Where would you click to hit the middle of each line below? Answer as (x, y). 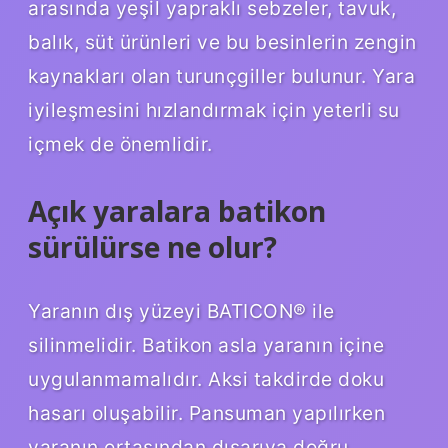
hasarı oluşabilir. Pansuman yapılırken (206, 413)
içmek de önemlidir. (120, 144)
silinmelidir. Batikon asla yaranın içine (206, 345)
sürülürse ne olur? (152, 247)
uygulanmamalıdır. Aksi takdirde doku (206, 379)
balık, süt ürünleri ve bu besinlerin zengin (222, 42)
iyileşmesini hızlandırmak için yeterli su (214, 110)
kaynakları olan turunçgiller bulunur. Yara (221, 76)
